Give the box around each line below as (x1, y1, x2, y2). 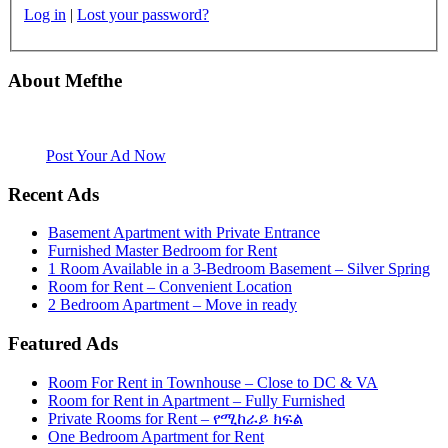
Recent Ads (8, 183, 99, 205)
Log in (24, 5, 66, 23)
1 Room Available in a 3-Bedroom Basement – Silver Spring (48, 260, 430, 278)
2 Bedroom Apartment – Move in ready (48, 296, 297, 314)
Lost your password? (77, 5, 209, 23)
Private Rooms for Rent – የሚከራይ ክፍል (48, 409, 303, 427)
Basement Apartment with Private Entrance (48, 224, 320, 242)
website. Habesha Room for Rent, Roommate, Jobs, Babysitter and (8, 128, 430, 146)
